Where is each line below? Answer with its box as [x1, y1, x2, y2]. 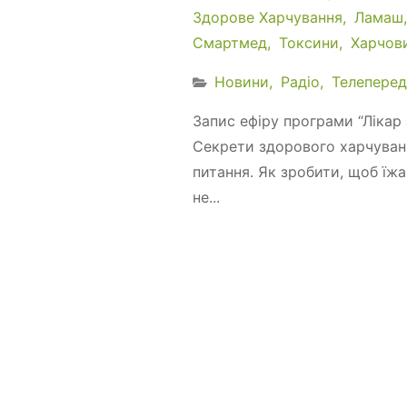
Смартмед [193, 33, 267, 52]
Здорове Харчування [193, 7, 342, 26]
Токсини [279, 33, 339, 52]
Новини [214, 72, 269, 91]
